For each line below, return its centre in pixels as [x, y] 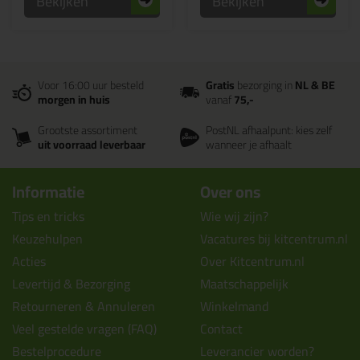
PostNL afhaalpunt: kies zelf [269, 130]
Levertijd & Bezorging [71, 284]
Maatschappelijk [244, 284]
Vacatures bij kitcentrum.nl [274, 239]
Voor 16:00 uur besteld [91, 85]
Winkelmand [234, 306]
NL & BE [315, 85]
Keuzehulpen [47, 239]
